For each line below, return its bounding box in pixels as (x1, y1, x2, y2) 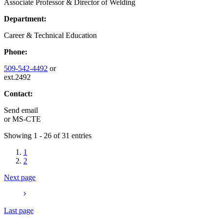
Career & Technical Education (4, 31, 97, 39)
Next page (4, 173, 36, 182)
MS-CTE (10, 114, 41, 123)
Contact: (4, 89, 33, 98)
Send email (4, 106, 38, 114)
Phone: (4, 47, 27, 56)
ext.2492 (4, 73, 31, 81)
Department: (4, 14, 46, 23)
